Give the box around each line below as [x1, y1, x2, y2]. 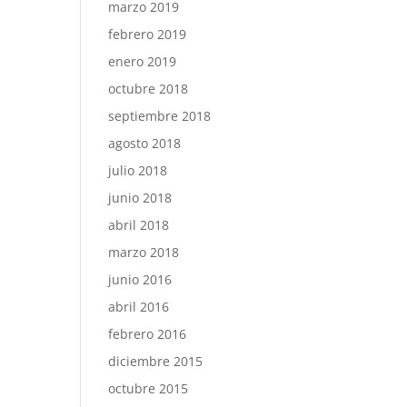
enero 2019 [108, 53, 177, 70]
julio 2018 [108, 162, 168, 179]
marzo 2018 [108, 243, 180, 261]
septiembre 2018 [108, 107, 212, 124]
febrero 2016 [108, 325, 187, 342]
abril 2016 [108, 298, 170, 315]
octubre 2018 [108, 80, 189, 97]
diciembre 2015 [108, 352, 203, 370]
